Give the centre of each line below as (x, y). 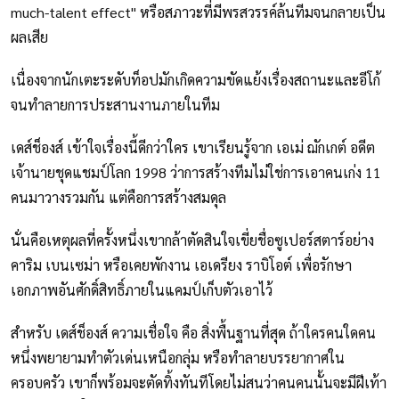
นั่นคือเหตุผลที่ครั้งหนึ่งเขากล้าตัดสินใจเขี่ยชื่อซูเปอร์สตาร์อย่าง (192, 240)
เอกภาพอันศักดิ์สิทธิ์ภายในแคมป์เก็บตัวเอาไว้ (142, 290)
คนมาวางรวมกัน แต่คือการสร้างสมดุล (118, 198)
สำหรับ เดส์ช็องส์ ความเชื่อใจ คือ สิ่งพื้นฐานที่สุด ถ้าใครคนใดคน (193, 333)
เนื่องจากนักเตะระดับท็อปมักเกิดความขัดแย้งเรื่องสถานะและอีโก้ (195, 80)
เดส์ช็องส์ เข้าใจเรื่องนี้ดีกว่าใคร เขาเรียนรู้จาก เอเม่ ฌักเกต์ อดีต (193, 148)
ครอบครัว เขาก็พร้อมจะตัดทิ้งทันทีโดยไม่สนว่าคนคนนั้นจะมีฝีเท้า (199, 383)
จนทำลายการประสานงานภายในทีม (115, 105)
